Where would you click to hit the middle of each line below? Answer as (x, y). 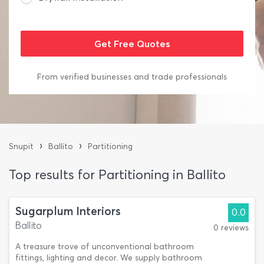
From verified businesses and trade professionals (132, 77)
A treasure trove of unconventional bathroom (105, 247)
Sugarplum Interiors (68, 211)
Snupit (21, 146)
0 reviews (231, 228)
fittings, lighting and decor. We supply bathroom (109, 258)
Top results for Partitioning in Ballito (117, 175)
